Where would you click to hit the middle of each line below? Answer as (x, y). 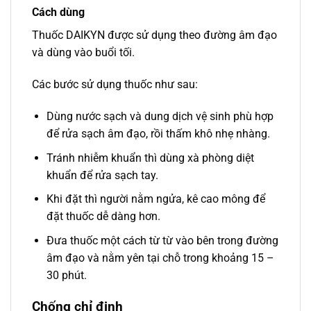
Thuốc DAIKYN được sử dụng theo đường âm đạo (154, 35)
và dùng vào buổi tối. (83, 53)
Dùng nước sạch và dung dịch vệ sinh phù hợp (160, 117)
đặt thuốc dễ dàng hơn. (103, 217)
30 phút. (66, 275)
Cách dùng (58, 12)
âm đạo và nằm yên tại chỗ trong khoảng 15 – (160, 258)
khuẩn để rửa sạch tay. (102, 175)
